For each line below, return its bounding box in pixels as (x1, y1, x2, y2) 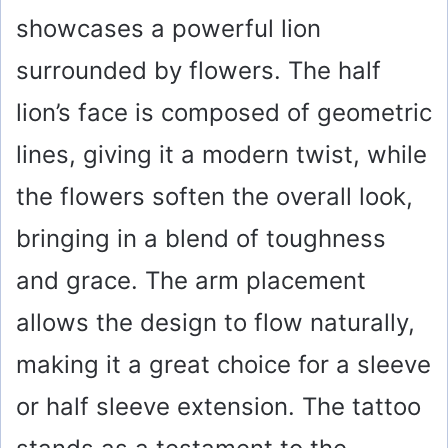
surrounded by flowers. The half (16, 56, 381, 86)
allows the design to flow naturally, (16, 308, 415, 338)
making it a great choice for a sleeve (16, 350, 431, 380)
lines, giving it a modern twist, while (16, 140, 427, 170)
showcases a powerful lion (16, 14, 321, 44)
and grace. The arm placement (16, 266, 366, 296)
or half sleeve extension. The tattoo (16, 392, 421, 422)
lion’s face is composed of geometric (16, 98, 432, 128)
